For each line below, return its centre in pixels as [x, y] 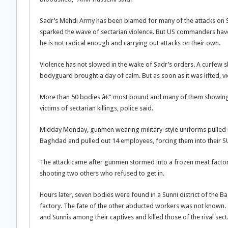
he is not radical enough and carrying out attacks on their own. [130, 43]
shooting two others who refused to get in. [102, 173]
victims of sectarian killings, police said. [96, 108]
